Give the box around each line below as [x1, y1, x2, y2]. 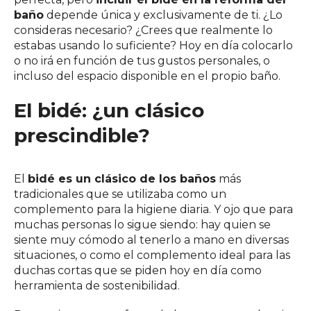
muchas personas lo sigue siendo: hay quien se [14, 218, 271, 231]
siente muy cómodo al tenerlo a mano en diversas [14, 233, 289, 246]
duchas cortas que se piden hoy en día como [14, 264, 262, 277]
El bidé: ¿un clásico [14, 99, 204, 122]
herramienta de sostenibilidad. [14, 279, 180, 292]
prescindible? [14, 124, 150, 147]
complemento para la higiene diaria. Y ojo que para [14, 203, 293, 216]
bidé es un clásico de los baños [28, 172, 216, 185]
